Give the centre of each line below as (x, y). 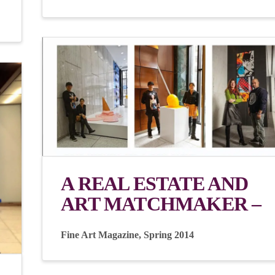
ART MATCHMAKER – (161, 203)
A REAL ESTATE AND (155, 183)
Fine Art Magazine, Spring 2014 (130, 234)
